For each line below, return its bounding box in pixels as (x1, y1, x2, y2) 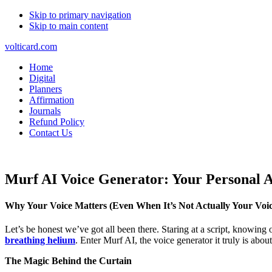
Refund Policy (29, 117, 84, 127)
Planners (29, 84, 62, 94)
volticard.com (5, 41, 57, 52)
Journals (29, 106, 61, 116)
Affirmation (29, 95, 74, 105)
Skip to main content (29, 21, 108, 31)
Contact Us (29, 127, 72, 138)
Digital (29, 73, 55, 83)
